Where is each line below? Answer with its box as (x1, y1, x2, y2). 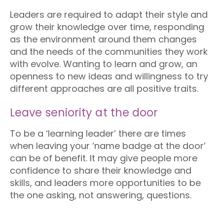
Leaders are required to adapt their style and (10, 8, 208, 21)
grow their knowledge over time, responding (10, 21, 204, 33)
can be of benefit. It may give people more (10, 152, 197, 164)
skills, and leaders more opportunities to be (10, 177, 201, 189)
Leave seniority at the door (10, 105, 158, 120)
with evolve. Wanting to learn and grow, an (10, 58, 197, 70)
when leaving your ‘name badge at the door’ (10, 140, 206, 152)
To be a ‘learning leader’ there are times (10, 127, 186, 140)
